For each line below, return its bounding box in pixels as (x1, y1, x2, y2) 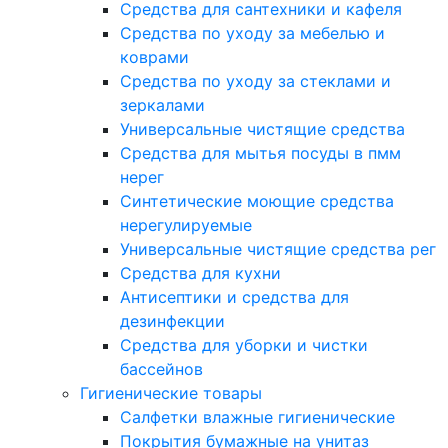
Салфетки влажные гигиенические (120, 407, 395, 427)
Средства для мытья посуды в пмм (120, 143, 401, 163)
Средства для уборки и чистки (120, 335, 368, 355)
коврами (120, 47, 189, 67)
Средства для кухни (120, 263, 281, 283)
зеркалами (120, 95, 205, 115)
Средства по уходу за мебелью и (120, 23, 385, 43)
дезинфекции (120, 311, 225, 331)
